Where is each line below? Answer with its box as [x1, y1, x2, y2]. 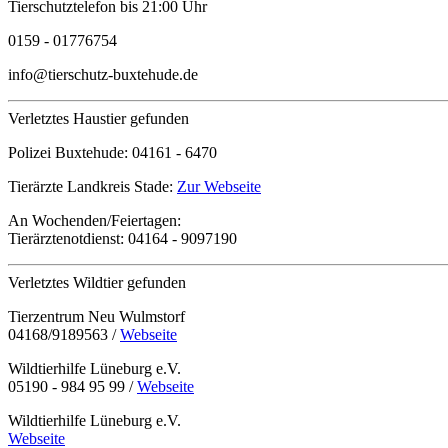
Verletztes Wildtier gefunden [8, 274, 186, 292]
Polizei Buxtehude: [8, 144, 132, 162]
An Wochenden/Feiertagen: [8, 212, 181, 230]
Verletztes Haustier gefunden [8, 110, 189, 128]
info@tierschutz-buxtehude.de [8, 66, 198, 84]
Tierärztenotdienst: [8, 230, 128, 248]
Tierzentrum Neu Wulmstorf [8, 308, 185, 326]
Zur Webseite [177, 178, 261, 196]
